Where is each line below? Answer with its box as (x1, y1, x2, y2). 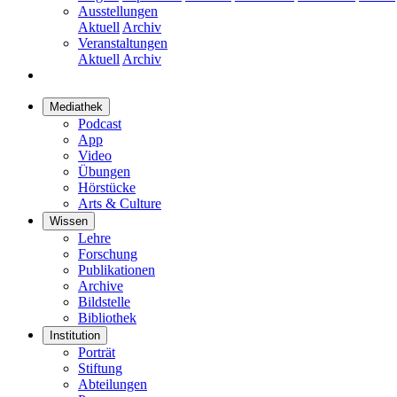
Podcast (78, 115, 121, 131)
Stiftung (78, 360, 122, 376)
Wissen (50, 214, 88, 228)
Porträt (78, 344, 115, 360)
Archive (78, 277, 123, 293)
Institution (50, 328, 100, 342)
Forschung (78, 245, 137, 261)
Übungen (78, 163, 130, 179)
